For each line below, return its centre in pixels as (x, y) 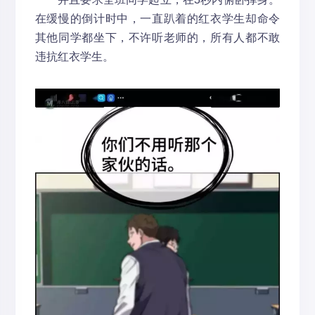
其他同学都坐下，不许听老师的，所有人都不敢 (157, 38)
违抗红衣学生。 (74, 57)
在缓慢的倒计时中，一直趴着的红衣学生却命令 (157, 19)
